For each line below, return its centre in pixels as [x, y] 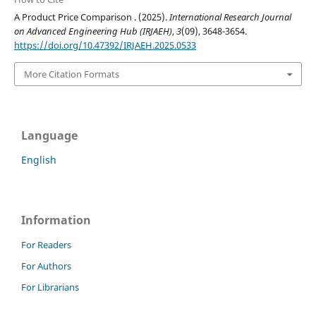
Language [49, 136]
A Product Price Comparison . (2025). [91, 17]
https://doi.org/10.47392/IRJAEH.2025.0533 [105, 45]
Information [56, 220]
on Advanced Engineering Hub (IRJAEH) [93, 31]
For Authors [46, 266]
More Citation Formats [71, 74]
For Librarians [50, 287]
